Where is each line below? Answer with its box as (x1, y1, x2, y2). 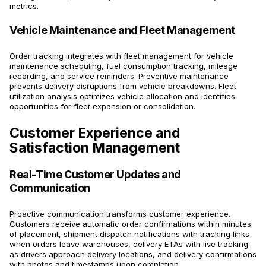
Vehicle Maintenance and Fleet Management (9, 24, 235, 37)
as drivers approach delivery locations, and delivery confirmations (9, 249, 256, 259)
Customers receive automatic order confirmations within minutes (9, 219, 251, 229)
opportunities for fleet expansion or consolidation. (9, 102, 195, 112)
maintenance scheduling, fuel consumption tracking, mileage (9, 61, 237, 71)
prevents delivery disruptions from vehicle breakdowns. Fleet (9, 81, 236, 91)
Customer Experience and (9, 125, 180, 142)
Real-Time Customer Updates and (9, 168, 182, 181)
